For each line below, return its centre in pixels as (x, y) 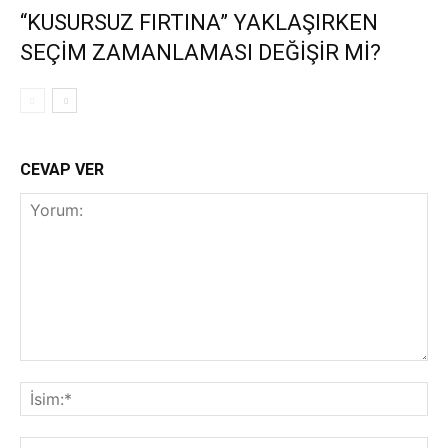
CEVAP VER (62, 169)
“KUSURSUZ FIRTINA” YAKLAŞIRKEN (199, 22)
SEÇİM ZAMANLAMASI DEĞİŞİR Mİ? (200, 52)
